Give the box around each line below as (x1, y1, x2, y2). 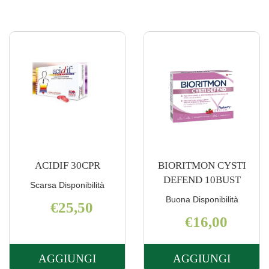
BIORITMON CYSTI (157, 160, 246, 172)
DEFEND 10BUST (163, 174, 241, 186)
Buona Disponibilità (165, 195, 238, 205)
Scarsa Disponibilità (30, 180, 104, 190)
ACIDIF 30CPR (34, 160, 100, 172)
